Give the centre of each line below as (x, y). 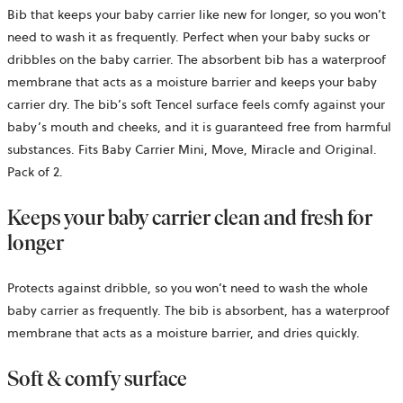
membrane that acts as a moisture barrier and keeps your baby (192, 82)
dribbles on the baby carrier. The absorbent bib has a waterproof (197, 60)
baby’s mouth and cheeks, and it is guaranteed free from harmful (199, 127)
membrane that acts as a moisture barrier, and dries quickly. (184, 333)
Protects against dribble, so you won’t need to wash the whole (188, 288)
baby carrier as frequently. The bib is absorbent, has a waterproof (198, 311)
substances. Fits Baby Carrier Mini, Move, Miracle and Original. (192, 150)
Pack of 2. (35, 172)
